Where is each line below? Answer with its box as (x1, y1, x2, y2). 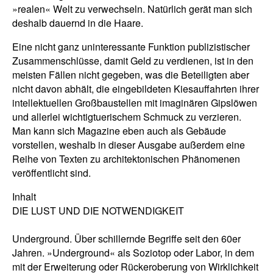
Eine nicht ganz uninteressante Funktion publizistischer (12, 39, 250, 54)
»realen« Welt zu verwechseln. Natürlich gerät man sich (12, 1, 252, 16)
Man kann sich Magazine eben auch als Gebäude (12, 123, 226, 138)
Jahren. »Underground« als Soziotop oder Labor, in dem (12, 245, 254, 260)
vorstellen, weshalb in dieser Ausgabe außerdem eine (12, 137, 245, 152)
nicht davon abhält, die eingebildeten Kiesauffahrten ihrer (12, 81, 259, 96)
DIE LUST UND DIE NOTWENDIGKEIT (12, 203, 184, 218)
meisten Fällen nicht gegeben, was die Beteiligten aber (12, 67, 249, 82)
